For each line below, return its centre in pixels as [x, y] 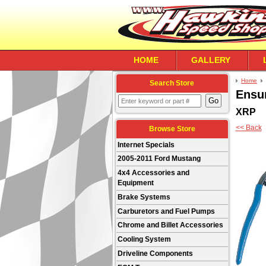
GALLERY [211, 60]
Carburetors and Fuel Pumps [167, 211]
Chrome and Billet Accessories [171, 225]
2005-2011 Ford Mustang [159, 159]
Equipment [136, 183]
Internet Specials [146, 145]
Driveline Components [156, 253]
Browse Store [172, 129]
